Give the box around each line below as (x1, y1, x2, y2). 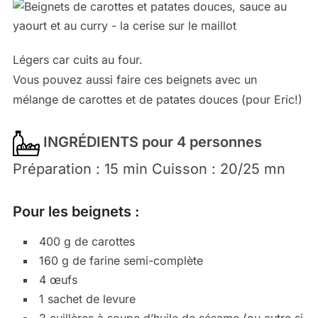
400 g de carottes (38, 234, 135, 248)
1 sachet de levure (38, 291, 136, 306)
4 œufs (38, 272, 77, 287)
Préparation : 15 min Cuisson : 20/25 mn (12, 160, 285, 177)
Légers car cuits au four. (12, 53, 143, 67)
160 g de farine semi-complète (38, 253, 203, 268)
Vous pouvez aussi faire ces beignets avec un (12, 72, 257, 87)
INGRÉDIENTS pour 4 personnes (39, 133, 262, 151)
